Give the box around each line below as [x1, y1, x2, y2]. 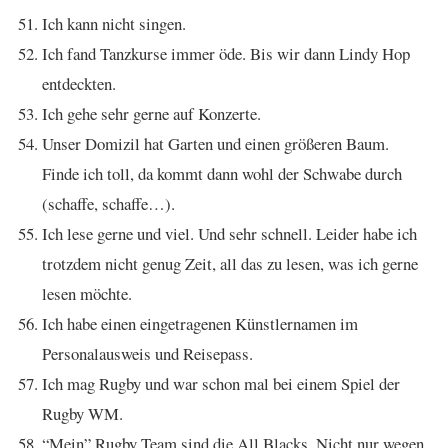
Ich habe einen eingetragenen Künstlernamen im [42, 312, 358, 335]
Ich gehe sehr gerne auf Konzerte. [42, 102, 261, 125]
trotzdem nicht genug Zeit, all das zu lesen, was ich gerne [42, 252, 418, 275]
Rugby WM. [42, 402, 123, 425]
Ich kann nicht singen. [42, 12, 186, 35]
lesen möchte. [42, 282, 132, 305]
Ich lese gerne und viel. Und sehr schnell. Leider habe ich [42, 222, 417, 245]
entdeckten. [42, 72, 116, 95]
